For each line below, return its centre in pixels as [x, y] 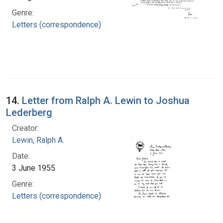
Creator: [25, 128]
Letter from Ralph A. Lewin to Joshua [106, 100]
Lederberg [29, 112]
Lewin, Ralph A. [38, 140]
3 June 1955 [34, 168]
